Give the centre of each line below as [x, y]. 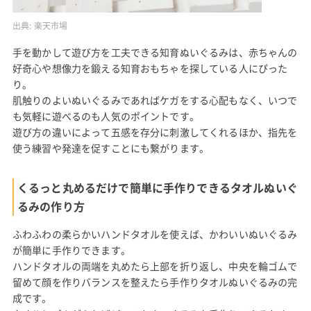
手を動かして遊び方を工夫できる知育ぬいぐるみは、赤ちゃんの [155, 52]
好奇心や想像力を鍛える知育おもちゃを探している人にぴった [150, 68]
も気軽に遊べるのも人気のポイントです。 [106, 116]
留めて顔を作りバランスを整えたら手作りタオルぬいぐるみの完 [155, 281]
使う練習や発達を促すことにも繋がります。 [111, 148]
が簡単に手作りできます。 [71, 250]
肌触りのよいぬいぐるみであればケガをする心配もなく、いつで [155, 100]
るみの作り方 [51, 206]
